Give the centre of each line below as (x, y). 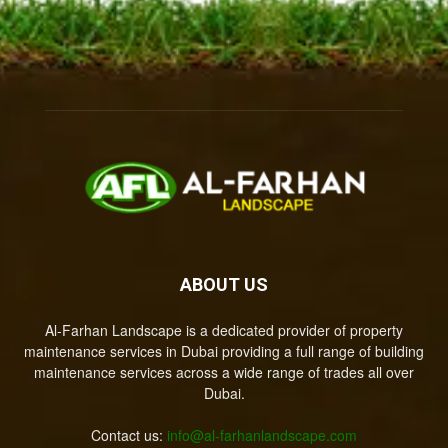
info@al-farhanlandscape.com (262, 435)
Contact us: (129, 435)
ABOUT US (224, 285)
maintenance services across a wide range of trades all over (224, 372)
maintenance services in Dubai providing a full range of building (224, 351)
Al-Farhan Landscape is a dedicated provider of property (224, 330)
